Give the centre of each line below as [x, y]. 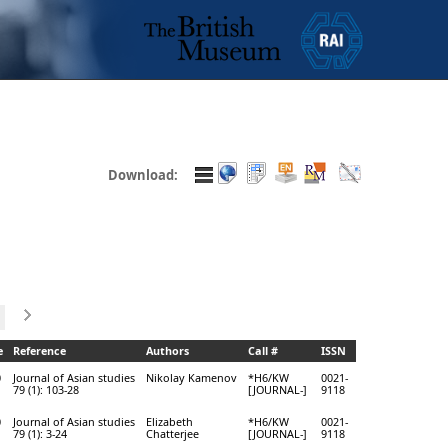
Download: [142, 175]
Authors [167, 350]
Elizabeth [169, 421]
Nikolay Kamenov [191, 377]
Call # [263, 350]
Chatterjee [172, 433]
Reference [39, 350]
